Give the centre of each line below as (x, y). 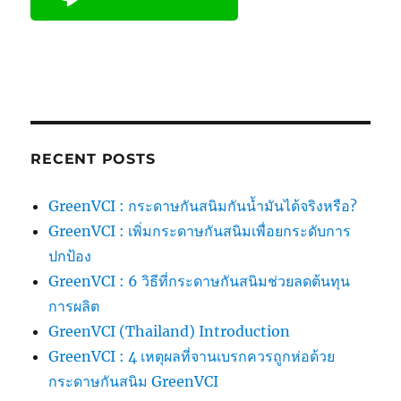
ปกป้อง (70, 256)
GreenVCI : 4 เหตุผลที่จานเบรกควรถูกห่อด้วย (192, 356)
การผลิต (74, 306)
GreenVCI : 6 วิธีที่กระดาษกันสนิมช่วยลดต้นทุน (200, 281)
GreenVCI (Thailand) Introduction (170, 331)
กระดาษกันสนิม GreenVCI (134, 381)
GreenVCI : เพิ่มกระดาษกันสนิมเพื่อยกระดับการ (200, 230)
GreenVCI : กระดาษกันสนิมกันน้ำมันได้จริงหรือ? (203, 205)
